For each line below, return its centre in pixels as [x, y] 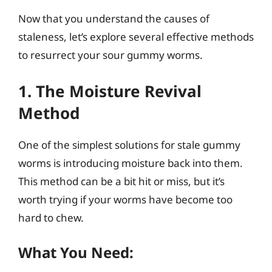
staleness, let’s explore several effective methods [136, 37]
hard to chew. [51, 217]
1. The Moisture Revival [110, 91]
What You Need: [76, 252]
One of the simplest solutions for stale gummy [129, 144]
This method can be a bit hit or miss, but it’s [121, 181]
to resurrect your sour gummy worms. [110, 55]
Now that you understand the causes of [114, 19]
